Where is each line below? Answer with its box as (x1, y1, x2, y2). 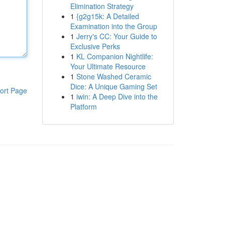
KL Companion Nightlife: (76, 51, 153, 61)
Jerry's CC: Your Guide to (76, 31, 157, 41)
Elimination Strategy (70, 1, 134, 11)
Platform (70, 101, 97, 111)
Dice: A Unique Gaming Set (70, 81, 157, 91)
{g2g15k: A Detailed (76, 11, 139, 21)
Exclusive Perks (70, 41, 120, 51)
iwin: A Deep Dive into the (76, 91, 158, 101)
